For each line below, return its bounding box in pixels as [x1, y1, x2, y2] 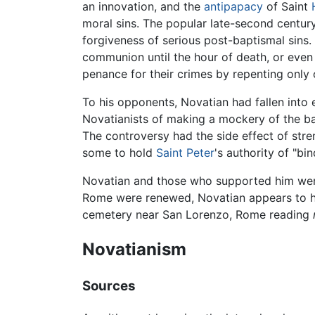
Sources [82, 278, 136, 295]
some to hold [82, 146, 156, 160]
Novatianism [82, 239, 186, 260]
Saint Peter [156, 146, 214, 160]
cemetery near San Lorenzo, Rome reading [82, 207, 313, 222]
